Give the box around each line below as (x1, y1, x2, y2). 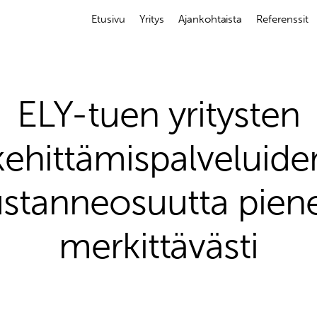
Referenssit (256, 13, 309, 25)
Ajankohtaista (178, 13, 243, 25)
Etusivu (91, 13, 126, 25)
